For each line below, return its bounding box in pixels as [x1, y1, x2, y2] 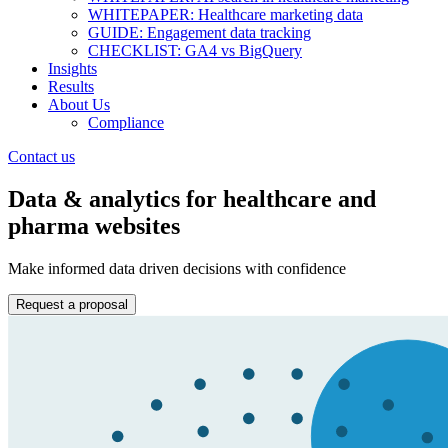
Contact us [8, 148, 75, 165]
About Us [48, 96, 110, 113]
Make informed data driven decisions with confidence [8, 259, 346, 277]
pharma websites [8, 212, 180, 239]
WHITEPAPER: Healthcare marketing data [88, 6, 363, 23]
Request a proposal [16, 296, 128, 312]
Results [48, 78, 94, 95]
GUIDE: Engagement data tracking [88, 24, 311, 41]
